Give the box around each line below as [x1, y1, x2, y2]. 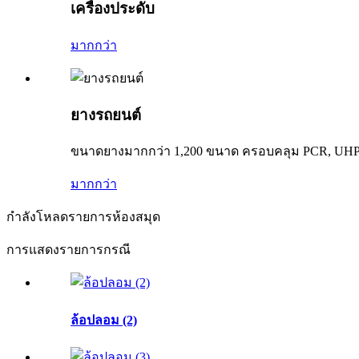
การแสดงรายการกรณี [6, 243, 131, 257]
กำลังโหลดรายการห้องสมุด [6, 210, 160, 224]
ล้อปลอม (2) [71, 313, 137, 327]
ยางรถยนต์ [71, 106, 141, 123]
